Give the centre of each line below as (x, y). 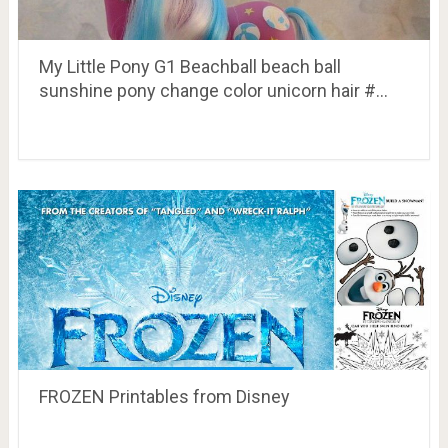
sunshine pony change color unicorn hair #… (213, 90)
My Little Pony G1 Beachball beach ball (189, 66)
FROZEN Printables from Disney (164, 396)
